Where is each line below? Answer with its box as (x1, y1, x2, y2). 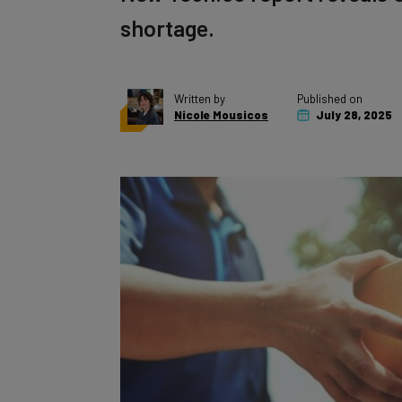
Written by (174, 72, 225, 86)
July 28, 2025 (313, 88, 392, 102)
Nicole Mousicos (174, 88, 268, 102)
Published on (297, 72, 363, 86)
